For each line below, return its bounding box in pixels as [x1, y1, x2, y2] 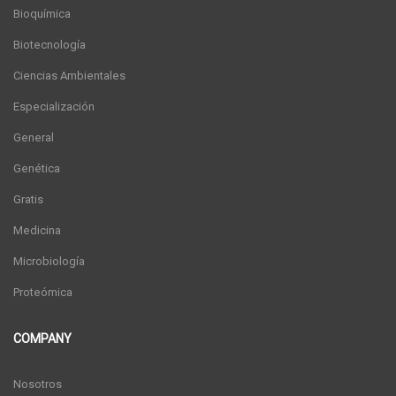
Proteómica [13, 286, 72, 299]
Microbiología [13, 255, 85, 268]
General [13, 131, 54, 144]
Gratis [13, 193, 43, 206]
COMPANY [13, 331, 72, 346]
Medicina [13, 224, 61, 237]
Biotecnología [13, 38, 86, 51]
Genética [13, 162, 60, 175]
